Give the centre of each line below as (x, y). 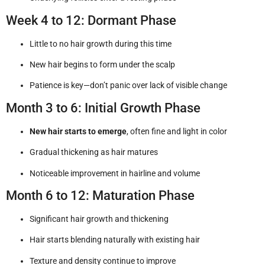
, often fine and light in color (177, 131)
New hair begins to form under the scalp (102, 64)
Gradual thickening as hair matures (94, 152)
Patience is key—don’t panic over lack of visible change (128, 85)
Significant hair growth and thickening (99, 219)
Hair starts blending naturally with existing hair (115, 240)
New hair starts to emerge (78, 131)
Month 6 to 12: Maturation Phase (100, 195)
